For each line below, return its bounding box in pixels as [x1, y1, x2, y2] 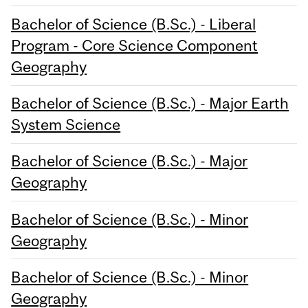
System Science [11, 115, 121, 134]
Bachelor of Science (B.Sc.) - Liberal [11, 14, 256, 33]
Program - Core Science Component [11, 36, 258, 54]
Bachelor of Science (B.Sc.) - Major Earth [11, 94, 289, 113]
